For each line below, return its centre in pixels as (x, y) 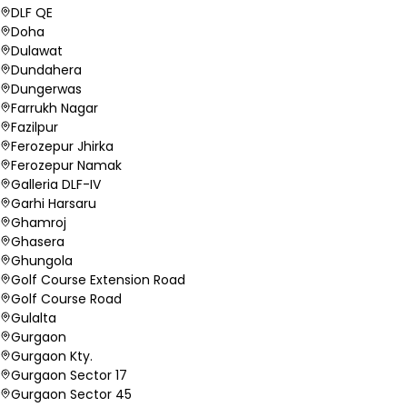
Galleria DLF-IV (56, 184)
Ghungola (42, 260)
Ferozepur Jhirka (62, 146)
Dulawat (37, 50)
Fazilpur (35, 127)
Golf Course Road (66, 298)
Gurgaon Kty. (52, 356)
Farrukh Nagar (55, 108)
